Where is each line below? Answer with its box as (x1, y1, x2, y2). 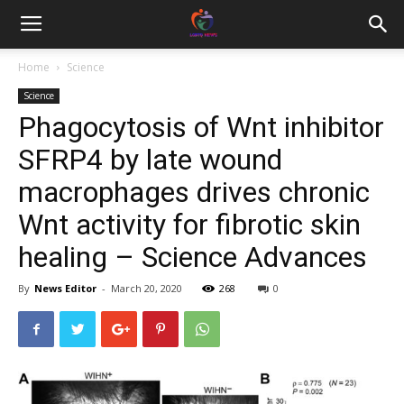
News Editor (34, 281, 96, 295)
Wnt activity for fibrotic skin (18, 207, 361, 242)
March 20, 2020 (111, 281, 182, 295)
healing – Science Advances (18, 240, 367, 274)
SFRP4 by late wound (18, 142, 282, 177)
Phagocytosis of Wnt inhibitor (18, 110, 384, 144)
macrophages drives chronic (18, 175, 370, 209)
